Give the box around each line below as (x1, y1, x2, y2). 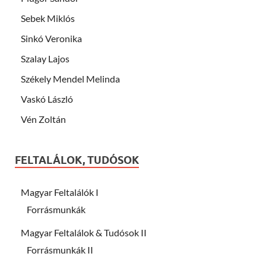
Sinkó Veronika (21, 32, 82, 44)
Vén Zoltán (21, 113, 66, 125)
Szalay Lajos (21, 52, 69, 64)
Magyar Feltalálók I (21, 186, 99, 198)
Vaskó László (21, 93, 73, 104)
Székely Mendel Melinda (21, 72, 120, 84)
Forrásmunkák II (27, 243, 93, 255)
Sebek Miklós (21, 12, 75, 24)
